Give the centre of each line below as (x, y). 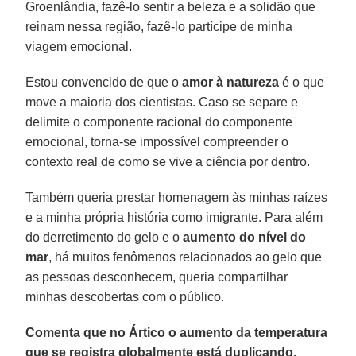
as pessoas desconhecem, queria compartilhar (157, 277)
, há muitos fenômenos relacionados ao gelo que (186, 257)
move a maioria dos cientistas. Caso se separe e (162, 102)
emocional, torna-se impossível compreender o (157, 141)
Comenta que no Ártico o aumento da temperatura (177, 332)
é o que (302, 82)
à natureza (248, 82)
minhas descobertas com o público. (125, 296)
